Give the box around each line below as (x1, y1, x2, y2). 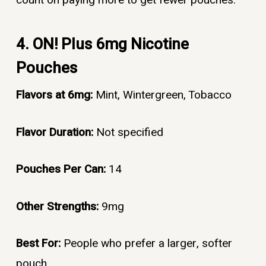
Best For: (15, 235, 64, 252)
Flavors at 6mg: (15, 87, 96, 104)
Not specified (96, 123, 163, 141)
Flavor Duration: (15, 123, 96, 141)
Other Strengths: (15, 198, 102, 215)
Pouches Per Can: (15, 161, 109, 178)
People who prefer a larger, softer (63, 235, 232, 252)
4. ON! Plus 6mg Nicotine (15, 33, 189, 56)
